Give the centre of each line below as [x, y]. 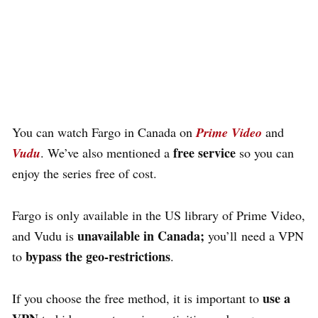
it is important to [218, 298]
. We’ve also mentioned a [107, 152]
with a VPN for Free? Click [159, 28]
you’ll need [238, 235]
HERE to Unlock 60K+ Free [159, 64]
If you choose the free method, [93, 298]
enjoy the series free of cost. [84, 173]
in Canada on [160, 132]
